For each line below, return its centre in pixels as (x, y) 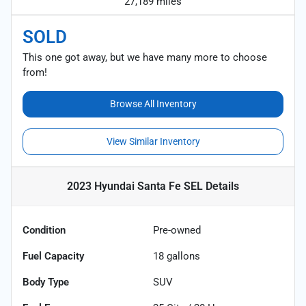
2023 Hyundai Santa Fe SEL (135, 186)
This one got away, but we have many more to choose (145, 57)
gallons (182, 256)
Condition (44, 230)
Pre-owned (177, 230)
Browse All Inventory (153, 103)
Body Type (46, 282)
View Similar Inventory (153, 141)
